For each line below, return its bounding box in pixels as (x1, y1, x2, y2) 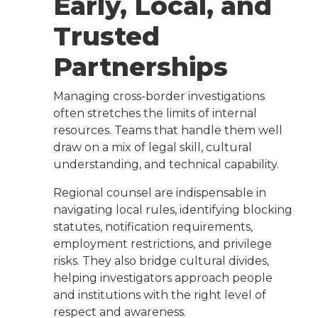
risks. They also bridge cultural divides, (53, 254, 269, 268)
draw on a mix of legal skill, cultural (53, 141, 252, 155)
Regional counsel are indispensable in (53, 186, 266, 200)
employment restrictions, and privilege (53, 237, 272, 251)
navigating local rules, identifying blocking (53, 203, 292, 217)
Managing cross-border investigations (53, 89, 265, 104)
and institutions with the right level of (53, 288, 266, 302)
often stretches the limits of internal (53, 106, 257, 121)
